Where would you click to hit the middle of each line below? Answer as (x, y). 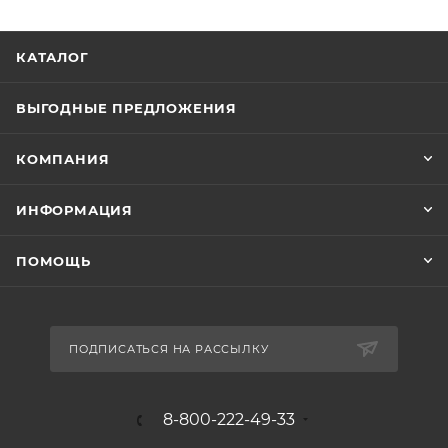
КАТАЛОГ (52, 57)
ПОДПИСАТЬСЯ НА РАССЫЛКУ (169, 349)
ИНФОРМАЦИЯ (74, 210)
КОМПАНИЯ (63, 159)
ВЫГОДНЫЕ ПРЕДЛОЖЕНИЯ (126, 108)
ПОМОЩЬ (53, 261)
